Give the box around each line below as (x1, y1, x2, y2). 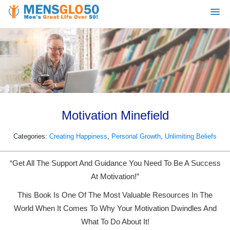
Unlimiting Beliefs (165, 133, 217, 140)
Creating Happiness (49, 133, 107, 140)
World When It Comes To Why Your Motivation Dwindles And (13, 204, 217, 213)
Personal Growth (111, 133, 161, 140)
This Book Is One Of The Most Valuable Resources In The (17, 190, 213, 199)
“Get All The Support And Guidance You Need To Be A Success (9, 159, 221, 167)
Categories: (13, 133, 49, 140)
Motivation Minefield (61, 108, 169, 122)
